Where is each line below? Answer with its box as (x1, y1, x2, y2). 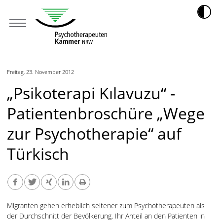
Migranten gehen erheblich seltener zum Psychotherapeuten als (7, 201, 205, 210)
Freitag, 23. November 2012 (7, 68, 74, 75)
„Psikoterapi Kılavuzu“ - (7, 82, 175, 104)
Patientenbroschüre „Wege (7, 103, 205, 124)
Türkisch (7, 143, 69, 164)
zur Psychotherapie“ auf (7, 123, 182, 144)
